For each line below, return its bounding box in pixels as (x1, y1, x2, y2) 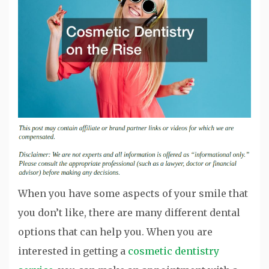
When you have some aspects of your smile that (18, 187, 248, 199)
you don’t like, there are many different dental (18, 206, 240, 219)
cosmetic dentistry (128, 244, 219, 257)
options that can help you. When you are (18, 225, 213, 238)
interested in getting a (18, 244, 128, 257)
